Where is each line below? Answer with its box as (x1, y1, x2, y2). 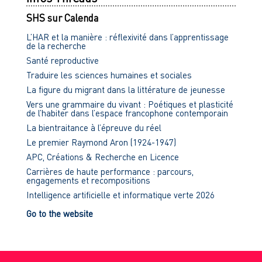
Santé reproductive (26, 55, 99, 66)
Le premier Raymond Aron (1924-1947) (26, 137, 176, 148)
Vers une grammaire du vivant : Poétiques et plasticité (26, 99, 233, 110)
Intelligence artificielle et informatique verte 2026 (26, 189, 215, 201)
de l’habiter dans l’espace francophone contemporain (26, 108, 228, 119)
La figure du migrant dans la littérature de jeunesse (26, 84, 225, 95)
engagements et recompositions (26, 175, 150, 186)
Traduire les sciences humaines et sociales (26, 70, 192, 81)
